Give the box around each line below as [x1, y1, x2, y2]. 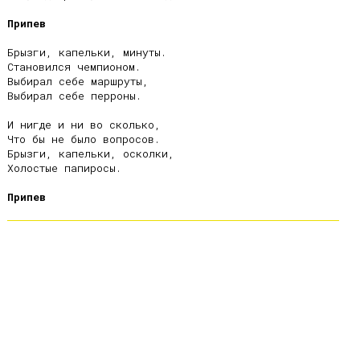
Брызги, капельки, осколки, [7, 146, 174, 161]
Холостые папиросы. [7, 161, 121, 175]
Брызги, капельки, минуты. [7, 45, 166, 59]
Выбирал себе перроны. [7, 88, 141, 103]
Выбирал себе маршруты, [7, 74, 149, 88]
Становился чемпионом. [7, 59, 141, 74]
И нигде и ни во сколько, [7, 117, 161, 132]
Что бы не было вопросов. [7, 132, 160, 146]
